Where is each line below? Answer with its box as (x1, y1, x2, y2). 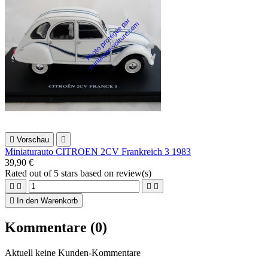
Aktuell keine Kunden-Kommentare (5, 248, 141, 258)
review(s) (116, 168, 151, 179)
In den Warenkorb (17, 196, 78, 206)
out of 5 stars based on (29, 168, 116, 179)
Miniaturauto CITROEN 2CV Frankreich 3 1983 (5, 147, 191, 157)
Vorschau (17, 135, 49, 145)
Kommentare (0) (5, 220, 107, 236)
